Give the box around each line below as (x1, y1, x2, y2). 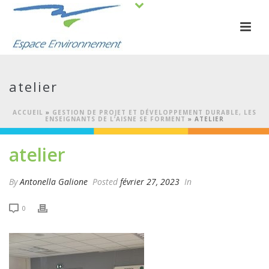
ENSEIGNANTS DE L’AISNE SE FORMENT (45, 115, 186, 123)
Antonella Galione (20, 176, 88, 187)
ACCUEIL (13, 108, 43, 116)
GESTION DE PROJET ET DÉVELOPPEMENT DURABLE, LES (52, 108, 256, 116)
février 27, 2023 (120, 176, 180, 187)
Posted (90, 176, 120, 187)
